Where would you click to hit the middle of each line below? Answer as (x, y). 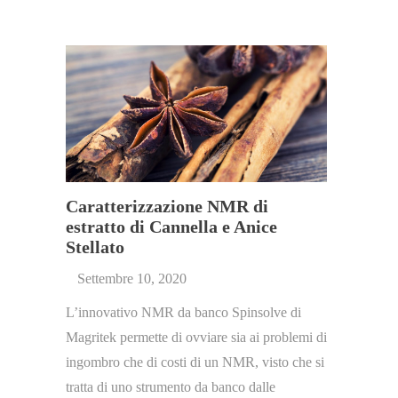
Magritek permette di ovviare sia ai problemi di (196, 337)
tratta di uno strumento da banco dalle (171, 386)
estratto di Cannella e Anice (171, 226)
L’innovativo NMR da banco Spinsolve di (183, 312)
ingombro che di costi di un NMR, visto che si (195, 362)
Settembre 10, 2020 (132, 278)
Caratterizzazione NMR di (167, 206)
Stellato (95, 247)
